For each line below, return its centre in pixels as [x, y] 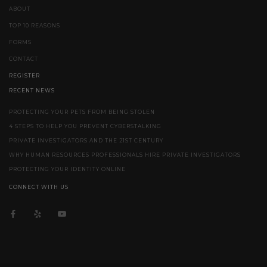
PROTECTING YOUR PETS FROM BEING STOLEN [82, 112]
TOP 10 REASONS [35, 25]
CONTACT [24, 59]
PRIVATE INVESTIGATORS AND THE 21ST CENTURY [86, 141]
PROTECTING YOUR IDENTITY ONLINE [67, 170]
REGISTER [24, 75]
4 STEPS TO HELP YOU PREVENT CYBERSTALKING [85, 127]
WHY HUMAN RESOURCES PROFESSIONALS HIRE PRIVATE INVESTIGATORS [125, 155]
